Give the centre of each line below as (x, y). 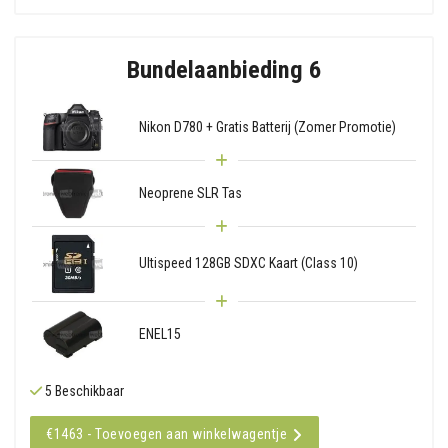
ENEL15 (159, 333)
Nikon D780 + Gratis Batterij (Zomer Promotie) (267, 126)
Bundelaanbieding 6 (224, 69)
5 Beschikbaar (83, 390)
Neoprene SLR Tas (190, 192)
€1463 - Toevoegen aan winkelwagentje (166, 433)
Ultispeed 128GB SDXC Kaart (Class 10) (248, 263)
